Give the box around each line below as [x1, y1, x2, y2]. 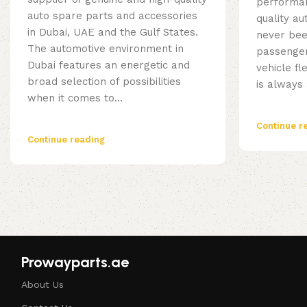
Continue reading [27, 134, 105, 145]
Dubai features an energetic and [27, 59, 190, 72]
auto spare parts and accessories [27, 10, 197, 23]
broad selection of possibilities [27, 75, 181, 88]
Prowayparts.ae [21, 253, 129, 272]
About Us [21, 279, 64, 291]
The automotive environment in [27, 42, 184, 56]
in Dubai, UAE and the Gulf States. [27, 26, 198, 39]
